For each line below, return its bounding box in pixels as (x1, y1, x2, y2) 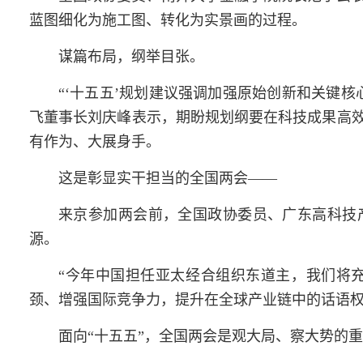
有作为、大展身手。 (29, 133, 160, 150)
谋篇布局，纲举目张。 (58, 48, 204, 65)
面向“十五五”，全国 (58, 327, 188, 344)
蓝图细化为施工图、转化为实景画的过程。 (29, 11, 306, 28)
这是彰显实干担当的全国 (58, 169, 219, 186)
